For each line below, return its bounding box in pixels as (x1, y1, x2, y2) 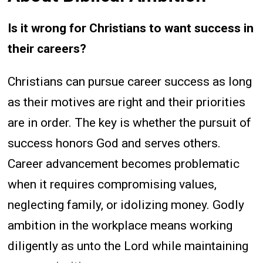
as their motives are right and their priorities (8, 95, 246, 110)
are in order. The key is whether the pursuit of (8, 116, 252, 130)
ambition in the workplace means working (8, 218, 233, 233)
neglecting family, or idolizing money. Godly (8, 198, 245, 213)
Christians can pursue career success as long (8, 75, 252, 89)
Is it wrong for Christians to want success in (8, 21, 254, 36)
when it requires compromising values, (8, 177, 217, 192)
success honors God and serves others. (8, 136, 221, 151)
